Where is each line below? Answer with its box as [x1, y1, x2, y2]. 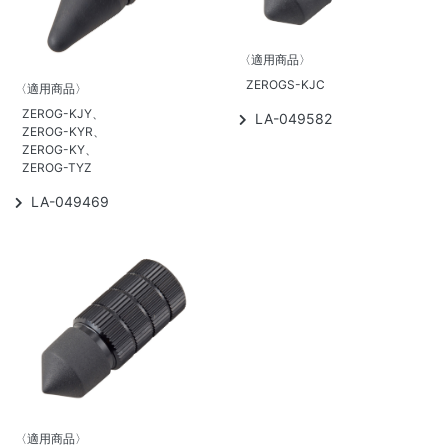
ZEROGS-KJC [246, 76, 325, 92]
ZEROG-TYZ [22, 160, 92, 176]
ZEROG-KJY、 [22, 106, 104, 122]
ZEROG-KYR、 [22, 124, 105, 140]
